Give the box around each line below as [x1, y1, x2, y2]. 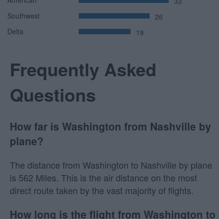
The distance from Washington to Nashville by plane [10, 158, 212, 171]
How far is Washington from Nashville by [10, 118, 211, 133]
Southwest [7, 10, 40, 21]
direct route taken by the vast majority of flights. [10, 183, 194, 197]
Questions [10, 81, 96, 107]
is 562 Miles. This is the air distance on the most [10, 171, 197, 184]
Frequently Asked [10, 56, 156, 82]
